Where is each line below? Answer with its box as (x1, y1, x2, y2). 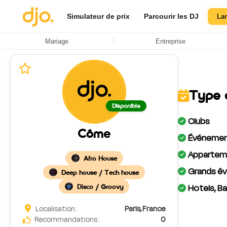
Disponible (111, 102, 140, 109)
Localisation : (34, 204, 78, 214)
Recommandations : (34, 214, 100, 225)
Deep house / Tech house (61, 168, 139, 176)
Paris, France (125, 204, 165, 214)
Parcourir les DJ (144, 12, 199, 20)
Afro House (83, 154, 117, 162)
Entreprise (155, 37, 185, 45)
